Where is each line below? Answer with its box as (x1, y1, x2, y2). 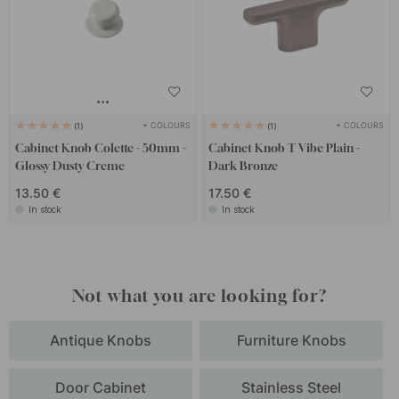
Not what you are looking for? (72, 284, 327, 305)
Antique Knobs (50, 330, 151, 349)
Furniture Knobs (236, 330, 346, 349)
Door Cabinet (55, 378, 146, 396)
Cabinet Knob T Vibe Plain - (208, 141, 360, 156)
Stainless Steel (241, 378, 341, 396)
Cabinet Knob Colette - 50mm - (15, 141, 187, 156)
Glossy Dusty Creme (15, 159, 126, 174)
